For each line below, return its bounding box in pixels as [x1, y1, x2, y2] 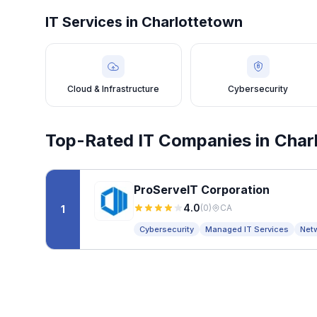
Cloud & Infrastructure [67, 83, 160, 94]
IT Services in [45, 13, 142, 30]
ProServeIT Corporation [134, 183, 270, 197]
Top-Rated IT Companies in [45, 130, 275, 151]
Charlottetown [142, 13, 243, 30]
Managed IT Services [205, 224, 289, 234]
